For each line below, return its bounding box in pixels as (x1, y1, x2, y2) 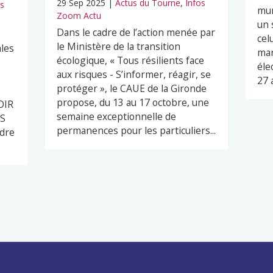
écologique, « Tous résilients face (56, 54, 204, 68)
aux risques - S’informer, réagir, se (56, 68, 211, 82)
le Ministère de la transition (56, 40, 180, 54)
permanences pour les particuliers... (56, 124, 216, 138)
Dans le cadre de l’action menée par (56, 26, 215, 40)
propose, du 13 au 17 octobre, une (56, 96, 209, 110)
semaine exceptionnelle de (56, 110, 176, 124)
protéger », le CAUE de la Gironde (56, 82, 207, 96)
